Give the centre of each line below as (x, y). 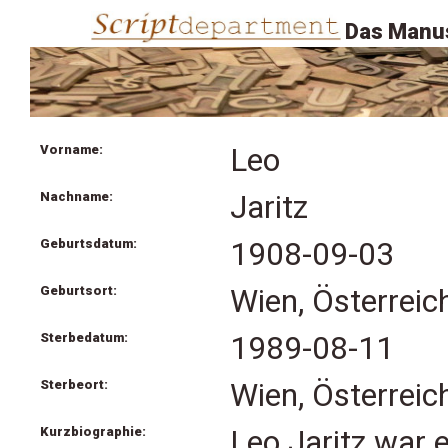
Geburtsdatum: (88, 243)
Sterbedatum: (84, 337)
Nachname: (76, 196)
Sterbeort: (74, 384)
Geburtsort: (78, 290)
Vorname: (71, 149)
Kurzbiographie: (93, 431)
